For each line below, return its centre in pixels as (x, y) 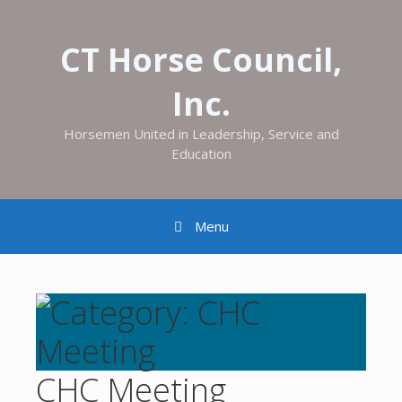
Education (201, 153)
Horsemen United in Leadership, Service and (201, 134)
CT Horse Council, (201, 60)
